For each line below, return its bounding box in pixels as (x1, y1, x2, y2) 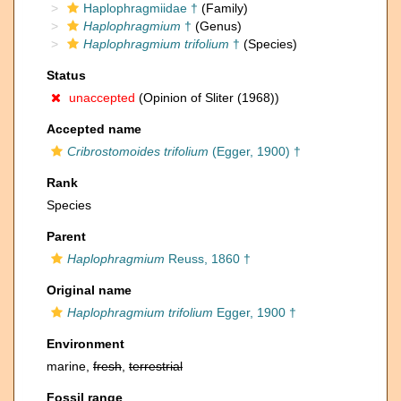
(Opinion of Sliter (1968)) (135, 90, 279, 105)
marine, (47, 359, 93, 373)
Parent (47, 229, 86, 243)
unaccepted (69, 90, 135, 105)
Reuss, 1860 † (165, 252, 251, 266)
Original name (47, 283, 132, 297)
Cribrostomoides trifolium (67, 144, 209, 158)
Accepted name (47, 122, 141, 136)
